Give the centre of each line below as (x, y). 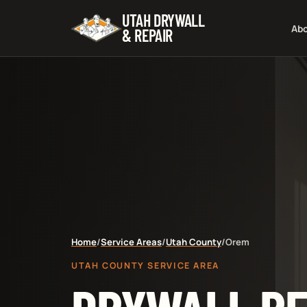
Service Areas (131, 242)
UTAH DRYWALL (163, 20)
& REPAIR (148, 35)
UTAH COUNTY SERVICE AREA (145, 266)
